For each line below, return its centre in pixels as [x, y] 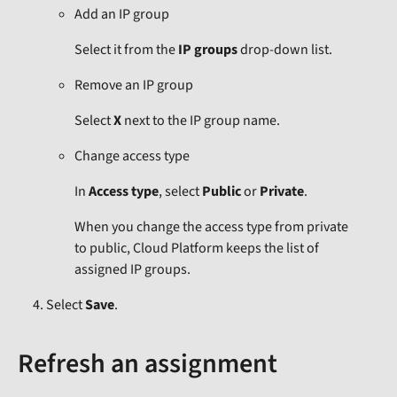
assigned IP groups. [132, 270]
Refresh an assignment [148, 364]
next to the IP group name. [201, 121]
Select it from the [126, 50]
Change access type [132, 156]
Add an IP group [122, 15]
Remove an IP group [134, 86]
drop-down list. [285, 50]
